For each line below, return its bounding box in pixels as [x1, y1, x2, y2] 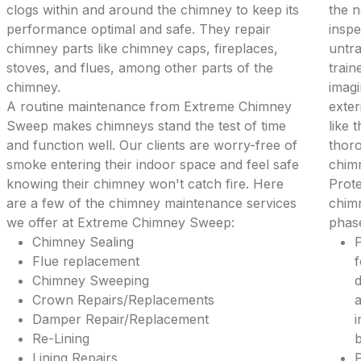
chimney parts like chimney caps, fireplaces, [6, 40, 279, 56]
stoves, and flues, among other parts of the [6, 60, 274, 76]
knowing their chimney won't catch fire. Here [6, 176, 284, 192]
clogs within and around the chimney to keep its [6, 2, 300, 18]
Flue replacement [32, 253, 140, 269]
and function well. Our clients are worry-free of [6, 137, 298, 153]
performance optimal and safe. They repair [6, 21, 272, 37]
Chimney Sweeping [32, 272, 150, 288]
